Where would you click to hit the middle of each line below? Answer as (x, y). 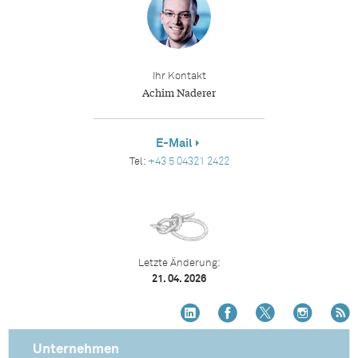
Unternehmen (76, 349)
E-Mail (174, 143)
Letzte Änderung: (179, 263)
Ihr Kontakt (179, 76)
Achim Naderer (179, 92)
